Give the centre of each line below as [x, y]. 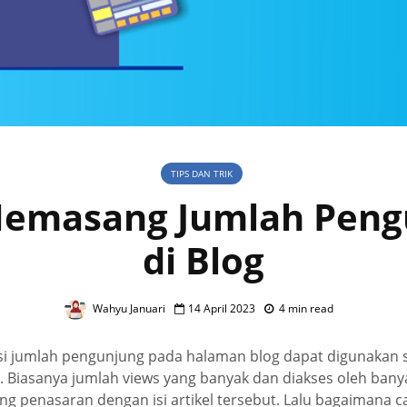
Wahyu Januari [128, 309]
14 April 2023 [222, 309]
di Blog [203, 261]
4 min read [306, 309]
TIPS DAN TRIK [201, 174]
